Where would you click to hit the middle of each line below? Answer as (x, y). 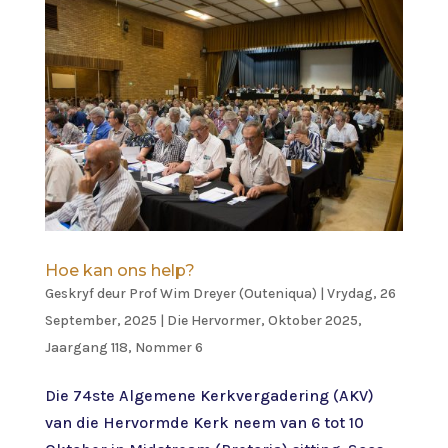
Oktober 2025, (314, 320)
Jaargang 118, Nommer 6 (123, 347)
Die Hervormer (213, 320)
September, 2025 (100, 320)
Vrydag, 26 (361, 293)
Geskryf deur (86, 293)
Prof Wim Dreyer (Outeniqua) (222, 293)
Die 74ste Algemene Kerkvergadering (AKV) (209, 395)
